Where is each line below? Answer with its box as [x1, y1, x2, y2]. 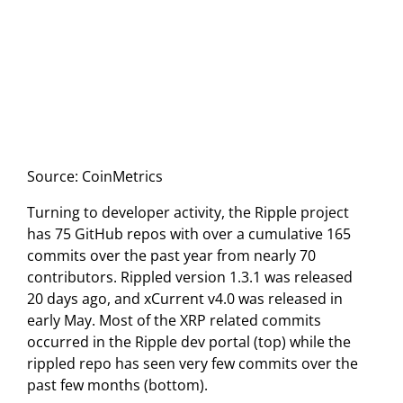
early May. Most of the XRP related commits [27, 310, 321, 331]
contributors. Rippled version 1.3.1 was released [27, 267, 353, 288]
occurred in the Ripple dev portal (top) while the [27, 332, 351, 353]
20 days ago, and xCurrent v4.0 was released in [27, 289, 343, 309]
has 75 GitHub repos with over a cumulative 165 [27, 224, 351, 245]
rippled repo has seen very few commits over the [27, 354, 358, 374]
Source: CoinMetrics [27, 166, 163, 187]
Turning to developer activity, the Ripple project [27, 202, 349, 223]
